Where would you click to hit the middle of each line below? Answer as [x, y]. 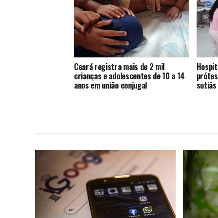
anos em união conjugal [110, 85]
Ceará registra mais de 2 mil [119, 66]
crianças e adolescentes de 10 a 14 [130, 76]
